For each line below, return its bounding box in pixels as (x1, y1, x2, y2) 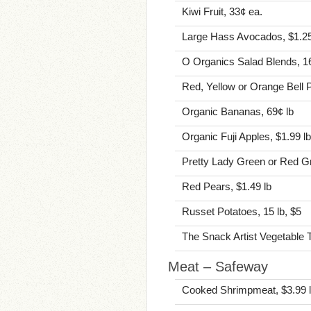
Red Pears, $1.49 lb (182, 180, 271, 192)
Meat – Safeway (168, 259, 268, 274)
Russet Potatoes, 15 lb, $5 (182, 205, 301, 217)
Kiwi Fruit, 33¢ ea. (182, 6, 262, 17)
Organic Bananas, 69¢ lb (182, 106, 294, 117)
